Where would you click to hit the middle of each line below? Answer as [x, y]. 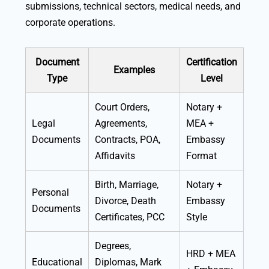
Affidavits [115, 156]
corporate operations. [70, 23]
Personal [50, 193]
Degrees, [113, 246]
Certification [212, 62]
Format [201, 156]
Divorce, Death [125, 201]
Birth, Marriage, [127, 185]
